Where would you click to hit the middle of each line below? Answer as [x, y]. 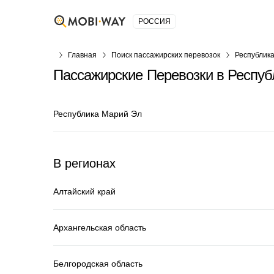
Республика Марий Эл [98, 113]
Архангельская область [100, 227]
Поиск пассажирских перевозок [166, 55]
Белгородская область [98, 263]
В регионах [84, 163]
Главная [82, 55]
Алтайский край [84, 191]
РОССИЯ [154, 21]
